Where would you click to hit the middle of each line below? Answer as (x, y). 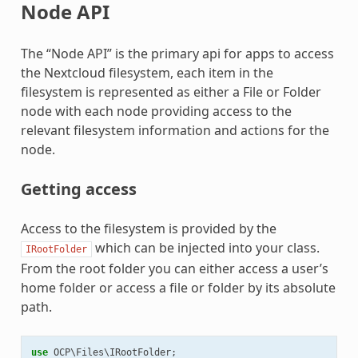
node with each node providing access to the (156, 111)
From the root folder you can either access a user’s (174, 268)
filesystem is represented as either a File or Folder (171, 91)
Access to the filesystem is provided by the (148, 228)
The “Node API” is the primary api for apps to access (177, 53)
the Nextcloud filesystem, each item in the (147, 72)
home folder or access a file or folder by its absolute (178, 287)
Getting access (78, 189)
